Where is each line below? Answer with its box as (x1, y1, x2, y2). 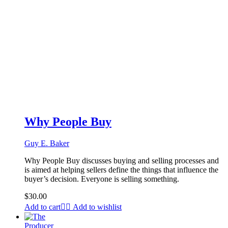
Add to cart (24, 202, 61, 211)
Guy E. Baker (24, 138, 69, 148)
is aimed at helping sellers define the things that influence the (24, 165, 218, 174)
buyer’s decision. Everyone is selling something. (24, 174, 179, 183)
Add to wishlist (73, 202, 122, 211)
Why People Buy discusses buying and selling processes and (24, 156, 219, 165)
